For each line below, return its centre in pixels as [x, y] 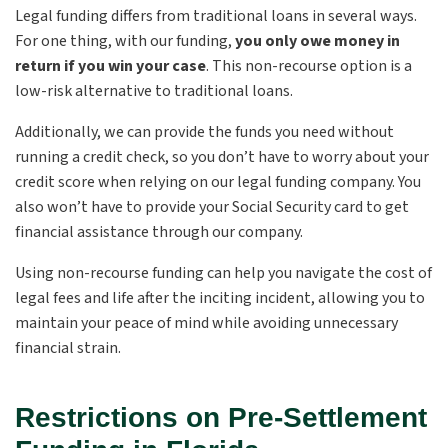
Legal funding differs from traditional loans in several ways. [216, 16]
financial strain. [68, 348]
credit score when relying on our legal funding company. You [218, 182]
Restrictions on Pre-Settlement [221, 417]
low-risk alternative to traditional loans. [154, 91]
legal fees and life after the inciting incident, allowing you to [220, 298]
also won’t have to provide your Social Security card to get [212, 207]
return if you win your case [110, 66]
